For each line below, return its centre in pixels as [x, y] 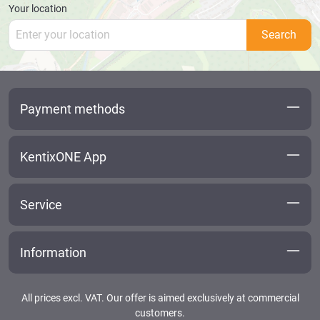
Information [53, 252]
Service [41, 204]
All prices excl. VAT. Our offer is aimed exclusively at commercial [160, 297]
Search [279, 34]
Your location [38, 8]
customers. [160, 312]
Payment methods [72, 109]
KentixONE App [63, 156]
